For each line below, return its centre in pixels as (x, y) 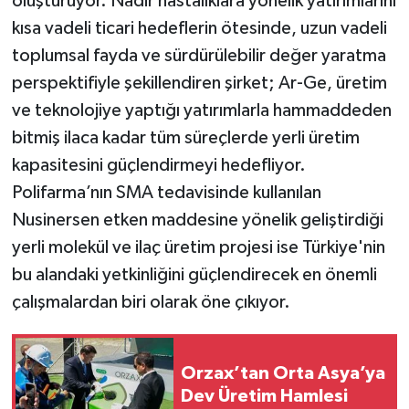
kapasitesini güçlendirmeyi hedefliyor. (158, 165)
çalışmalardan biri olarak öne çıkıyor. (151, 302)
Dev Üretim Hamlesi (264, 396)
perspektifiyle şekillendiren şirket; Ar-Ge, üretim (199, 83)
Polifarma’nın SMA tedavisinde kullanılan (166, 192)
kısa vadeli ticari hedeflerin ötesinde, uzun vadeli (199, 28)
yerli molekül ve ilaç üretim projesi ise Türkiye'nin (198, 247)
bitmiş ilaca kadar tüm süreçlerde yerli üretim (185, 137)
